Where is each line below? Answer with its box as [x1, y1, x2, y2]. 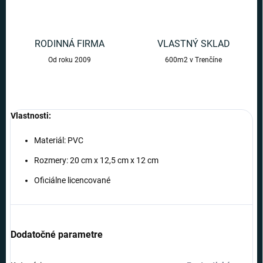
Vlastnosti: [11, 111, 51, 121]
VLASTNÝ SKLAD [157, 38, 230, 50]
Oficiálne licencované [34, 176, 110, 186]
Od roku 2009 [48, 56, 91, 65]
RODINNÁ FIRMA [35, 38, 104, 50]
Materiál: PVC [34, 136, 83, 146]
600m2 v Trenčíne [165, 56, 222, 65]
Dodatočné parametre [11, 229, 103, 241]
